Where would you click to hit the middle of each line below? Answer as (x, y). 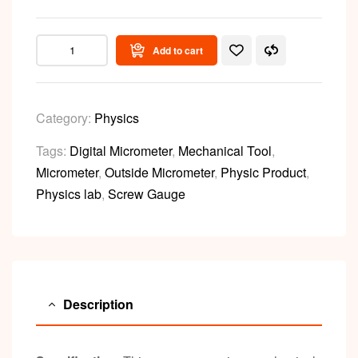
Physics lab (69, 194)
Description (98, 304)
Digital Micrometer (121, 151)
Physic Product (263, 173)
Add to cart (178, 51)
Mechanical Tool (225, 151)
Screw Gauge (147, 194)
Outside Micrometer (159, 173)
